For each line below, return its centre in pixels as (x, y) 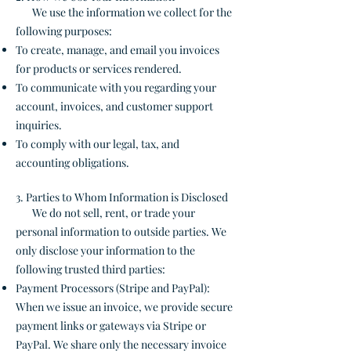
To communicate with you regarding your (116, 87)
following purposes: (64, 31)
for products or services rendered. (99, 69)
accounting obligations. (72, 163)
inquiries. (39, 125)
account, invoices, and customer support (114, 106)
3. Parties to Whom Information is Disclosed (122, 197)
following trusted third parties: (90, 269)
